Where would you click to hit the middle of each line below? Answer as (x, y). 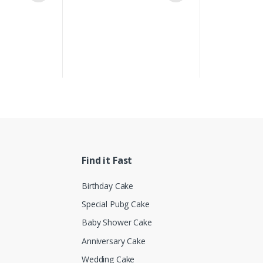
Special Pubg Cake (116, 204)
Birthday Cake (108, 186)
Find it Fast (107, 160)
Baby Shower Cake (117, 222)
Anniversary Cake (114, 241)
